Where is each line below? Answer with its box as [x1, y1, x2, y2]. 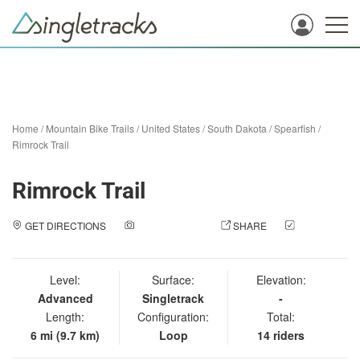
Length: [46, 309, 85, 325]
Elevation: [256, 272, 306, 288]
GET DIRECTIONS [24, 219, 106, 232]
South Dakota [207, 121, 267, 135]
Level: [50, 272, 81, 288]
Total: [267, 309, 296, 325]
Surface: [152, 272, 195, 288]
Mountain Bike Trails [46, 121, 134, 135]
